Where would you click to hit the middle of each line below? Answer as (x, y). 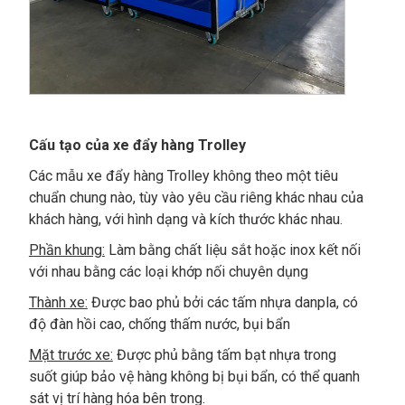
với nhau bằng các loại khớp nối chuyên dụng (168, 272)
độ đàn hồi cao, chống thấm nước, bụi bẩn (159, 324)
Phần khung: (66, 250)
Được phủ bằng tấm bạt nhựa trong (224, 355)
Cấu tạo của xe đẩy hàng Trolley (137, 145)
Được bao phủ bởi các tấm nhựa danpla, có (222, 302)
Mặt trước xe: (71, 355)
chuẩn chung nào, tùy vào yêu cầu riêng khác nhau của (196, 198)
